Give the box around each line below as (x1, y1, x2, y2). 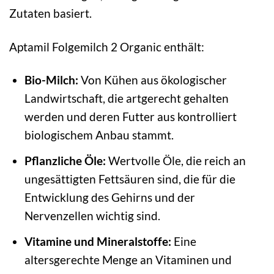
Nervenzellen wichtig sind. (24, 209, 160, 223)
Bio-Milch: (24, 73, 78, 87)
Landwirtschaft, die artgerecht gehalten (24, 91, 229, 106)
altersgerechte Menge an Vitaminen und (24, 252, 232, 267)
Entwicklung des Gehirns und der (24, 190, 195, 204)
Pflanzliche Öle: (24, 154, 106, 168)
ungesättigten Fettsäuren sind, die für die (24, 172, 235, 186)
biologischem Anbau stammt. (24, 128, 174, 143)
